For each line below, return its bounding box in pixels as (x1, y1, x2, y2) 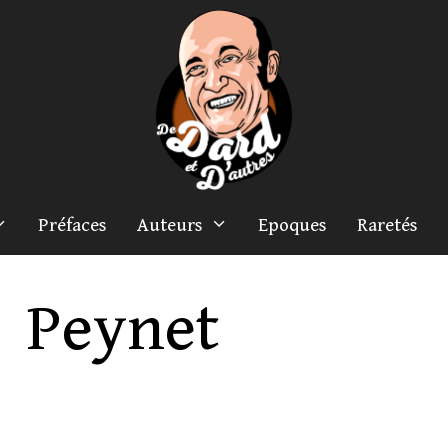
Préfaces (38, 214, 108, 236)
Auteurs (137, 214, 204, 236)
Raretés (357, 214, 419, 236)
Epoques (258, 214, 328, 236)
